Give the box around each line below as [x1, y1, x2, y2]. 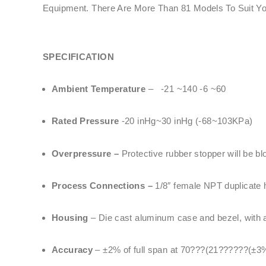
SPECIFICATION [43, 51, 114, 62]
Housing [52, 213, 88, 223]
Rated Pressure [52, 116, 119, 126]
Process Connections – [52, 180, 153, 191]
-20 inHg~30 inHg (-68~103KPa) [119, 116, 253, 126]
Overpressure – [52, 148, 122, 159]
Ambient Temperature [52, 84, 146, 94]
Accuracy [52, 245, 93, 255]
